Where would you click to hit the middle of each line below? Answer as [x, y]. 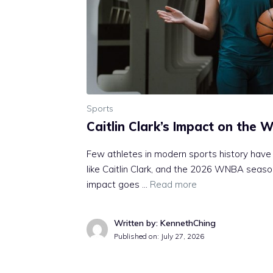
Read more [173, 184]
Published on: [137, 236]
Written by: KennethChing [165, 223]
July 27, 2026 [183, 236]
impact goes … [118, 184]
